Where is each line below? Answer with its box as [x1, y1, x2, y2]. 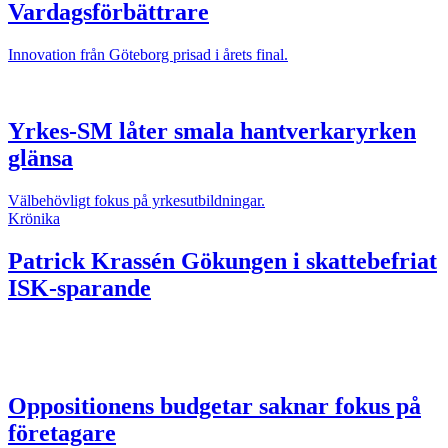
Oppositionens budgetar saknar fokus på [8, 393, 421, 420]
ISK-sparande [8, 274, 151, 301]
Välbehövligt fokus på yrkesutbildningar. [8, 191, 265, 209]
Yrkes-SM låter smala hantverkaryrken [8, 117, 416, 144]
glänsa [8, 144, 73, 171]
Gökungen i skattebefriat [175, 247, 437, 274]
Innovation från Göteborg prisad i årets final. [8, 45, 288, 63]
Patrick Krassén [8, 247, 175, 274]
